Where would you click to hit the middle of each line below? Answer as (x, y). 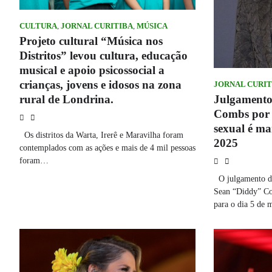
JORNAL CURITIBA (97, 26)
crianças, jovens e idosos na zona (100, 85)
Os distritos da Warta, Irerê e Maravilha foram (101, 135)
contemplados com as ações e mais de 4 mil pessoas (107, 148)
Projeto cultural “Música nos (91, 41)
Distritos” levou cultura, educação (104, 56)
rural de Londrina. (66, 100)
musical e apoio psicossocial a (92, 70)
